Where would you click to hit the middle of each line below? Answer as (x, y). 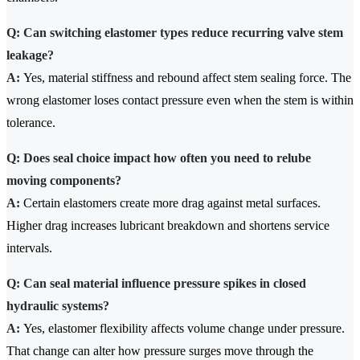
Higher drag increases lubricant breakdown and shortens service (168, 226)
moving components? (64, 181)
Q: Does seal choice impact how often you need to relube (159, 158)
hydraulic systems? (58, 306)
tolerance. (31, 123)
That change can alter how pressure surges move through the (160, 351)
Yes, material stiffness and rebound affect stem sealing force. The (186, 78)
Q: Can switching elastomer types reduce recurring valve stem (175, 33)
